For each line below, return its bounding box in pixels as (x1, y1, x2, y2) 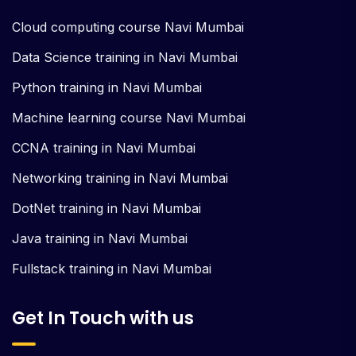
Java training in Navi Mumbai (12, 230, 188, 247)
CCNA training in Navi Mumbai (12, 140, 195, 157)
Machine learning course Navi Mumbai (12, 110, 246, 126)
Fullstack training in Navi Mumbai (12, 261, 211, 277)
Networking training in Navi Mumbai (12, 170, 228, 187)
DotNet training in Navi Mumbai (12, 200, 201, 217)
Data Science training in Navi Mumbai (12, 49, 238, 66)
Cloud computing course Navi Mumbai (12, 19, 244, 36)
